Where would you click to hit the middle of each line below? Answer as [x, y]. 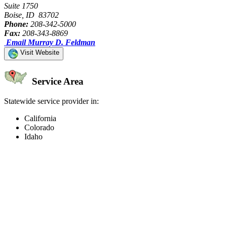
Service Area [56, 82]
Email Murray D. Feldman [51, 42]
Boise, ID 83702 [31, 15]
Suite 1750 [21, 6]
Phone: [16, 24]
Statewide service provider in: [51, 101]
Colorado [39, 128]
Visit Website [39, 52]
